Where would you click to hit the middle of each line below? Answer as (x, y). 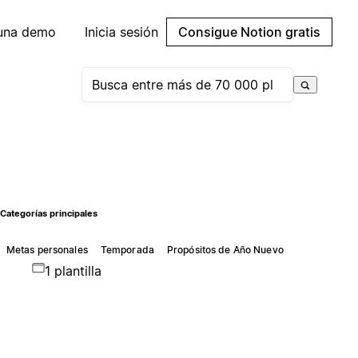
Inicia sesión (121, 32)
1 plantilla (73, 270)
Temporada (127, 249)
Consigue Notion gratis (249, 32)
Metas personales (47, 249)
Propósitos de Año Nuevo (225, 249)
